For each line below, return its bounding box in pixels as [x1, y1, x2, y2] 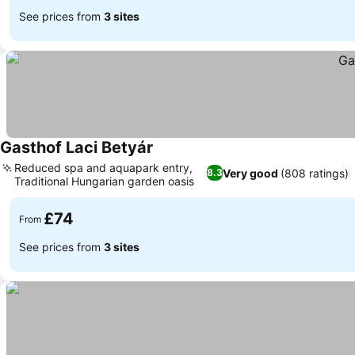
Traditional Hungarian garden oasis [14, 174, 194, 188]
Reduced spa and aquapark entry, [14, 161, 193, 174]
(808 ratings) [281, 166, 349, 180]
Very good [223, 166, 279, 180]
